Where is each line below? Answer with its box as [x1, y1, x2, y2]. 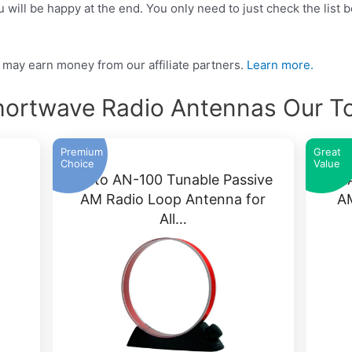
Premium [60, 145, 103, 159]
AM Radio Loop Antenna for [80, 191, 266, 208]
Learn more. [247, 57, 314, 73]
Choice [60, 157, 94, 170]
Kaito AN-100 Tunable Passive [73, 171, 273, 189]
